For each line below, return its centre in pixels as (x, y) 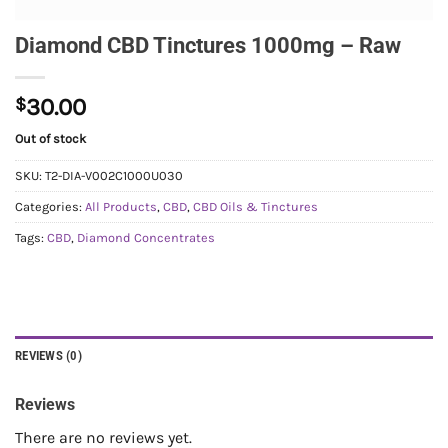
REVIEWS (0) (48, 355)
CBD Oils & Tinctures (255, 206)
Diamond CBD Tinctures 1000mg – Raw (208, 45)
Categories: (50, 206)
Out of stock (50, 139)
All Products (121, 206)
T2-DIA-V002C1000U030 (114, 175)
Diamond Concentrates (146, 237)
